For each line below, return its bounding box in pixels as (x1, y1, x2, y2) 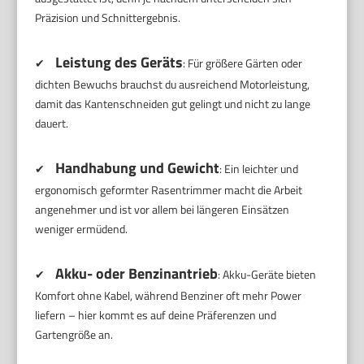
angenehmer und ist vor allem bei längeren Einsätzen (35, 201, 290, 219)
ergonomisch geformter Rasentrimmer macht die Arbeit (35, 181, 303, 199)
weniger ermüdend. (35, 220, 128, 238)
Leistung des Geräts (55, 51, 184, 74)
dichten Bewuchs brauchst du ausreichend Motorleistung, (35, 76, 310, 93)
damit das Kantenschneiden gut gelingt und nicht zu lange (35, 95, 311, 113)
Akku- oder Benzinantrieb (55, 262, 219, 285)
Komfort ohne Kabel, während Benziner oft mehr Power (35, 287, 302, 305)
